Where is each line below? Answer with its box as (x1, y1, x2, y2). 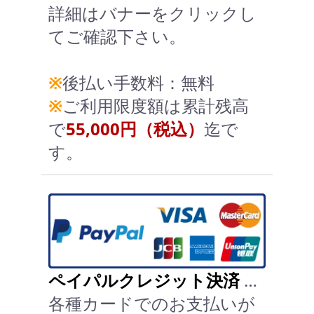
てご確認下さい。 (48, 24, 186, 48)
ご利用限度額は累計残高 (62, 93, 249, 117)
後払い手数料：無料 (62, 70, 214, 94)
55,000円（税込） (66, 116, 204, 140)
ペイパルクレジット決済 (48, 268, 240, 292)
